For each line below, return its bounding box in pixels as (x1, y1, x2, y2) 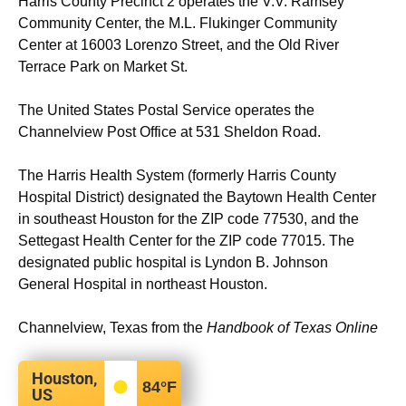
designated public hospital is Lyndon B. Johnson (18, 255, 328, 270)
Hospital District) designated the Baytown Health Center (18, 189, 376, 205)
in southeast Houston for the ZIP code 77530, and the (18, 211, 359, 227)
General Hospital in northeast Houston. (18, 276, 267, 292)
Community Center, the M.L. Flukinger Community (18, 15, 337, 31)
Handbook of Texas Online (207, 320, 378, 335)
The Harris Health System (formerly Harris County (18, 168, 336, 183)
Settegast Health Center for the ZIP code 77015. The (18, 233, 354, 248)
